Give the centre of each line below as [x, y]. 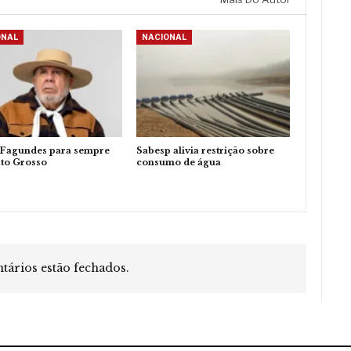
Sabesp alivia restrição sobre [205, 151]
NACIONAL [164, 37]
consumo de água [178, 163]
